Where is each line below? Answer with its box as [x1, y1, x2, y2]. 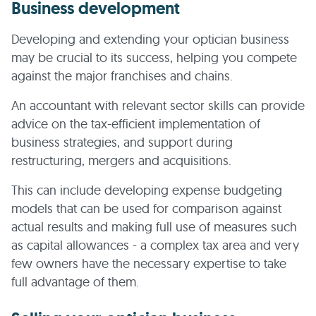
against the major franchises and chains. [11, 68, 233, 84]
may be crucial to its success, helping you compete [11, 49, 297, 66]
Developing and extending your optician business [11, 31, 289, 47]
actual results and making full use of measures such [11, 219, 297, 235]
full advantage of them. [11, 274, 139, 290]
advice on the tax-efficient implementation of [11, 116, 260, 132]
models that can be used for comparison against [11, 200, 281, 217]
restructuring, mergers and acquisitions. [11, 152, 231, 169]
